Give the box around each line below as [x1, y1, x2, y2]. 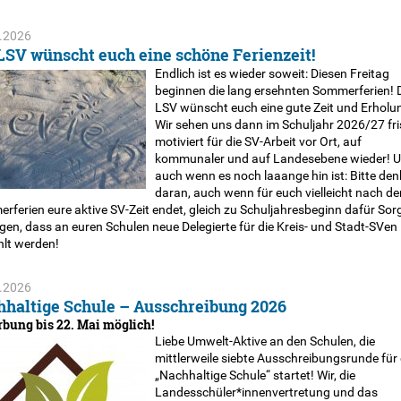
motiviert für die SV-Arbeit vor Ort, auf [154, 134, 362, 149]
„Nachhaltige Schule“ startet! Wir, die [154, 368, 355, 382]
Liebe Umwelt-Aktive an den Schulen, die [154, 334, 375, 348]
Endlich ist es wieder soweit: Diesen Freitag [154, 66, 389, 81]
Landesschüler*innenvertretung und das [154, 385, 378, 399]
